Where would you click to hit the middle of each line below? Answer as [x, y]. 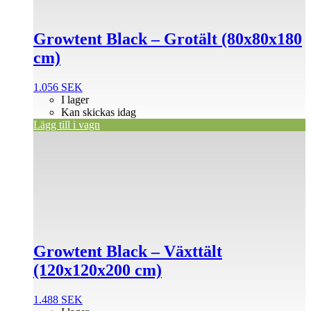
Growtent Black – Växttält [128, 252]
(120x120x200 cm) [98, 270]
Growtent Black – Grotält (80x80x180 [168, 39]
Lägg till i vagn [67, 124]
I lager [75, 99]
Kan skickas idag [99, 112]
